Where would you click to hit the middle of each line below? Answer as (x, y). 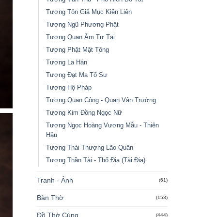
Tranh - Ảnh (55, 180)
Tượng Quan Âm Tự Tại (80, 37)
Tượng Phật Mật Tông (77, 49)
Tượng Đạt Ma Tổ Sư (77, 75)
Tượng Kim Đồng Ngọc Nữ (84, 112)
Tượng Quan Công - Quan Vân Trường (101, 100)
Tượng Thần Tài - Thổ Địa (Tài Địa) (95, 160)
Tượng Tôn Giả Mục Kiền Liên (89, 12)
